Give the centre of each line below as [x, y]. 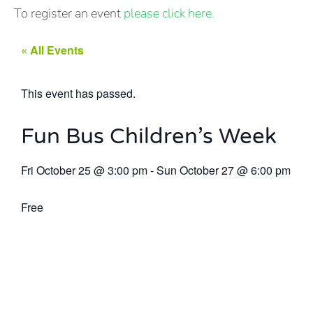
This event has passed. [78, 93]
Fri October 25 [56, 170]
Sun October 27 [195, 170]
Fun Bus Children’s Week [149, 137]
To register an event [69, 13]
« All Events [52, 50]
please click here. [169, 13]
